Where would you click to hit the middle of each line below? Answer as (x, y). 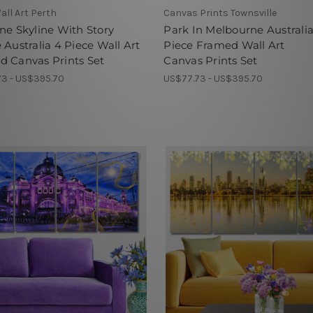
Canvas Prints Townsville (220, 13)
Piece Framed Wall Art (224, 45)
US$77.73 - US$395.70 (213, 79)
